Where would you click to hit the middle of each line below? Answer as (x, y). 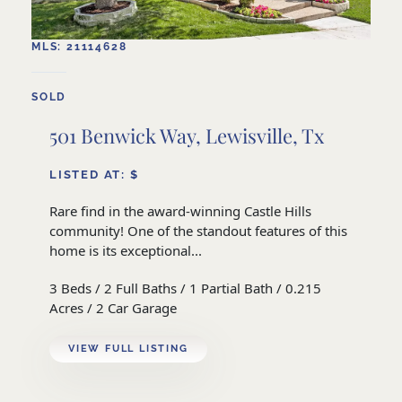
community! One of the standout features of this (198, 231)
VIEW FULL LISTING (128, 349)
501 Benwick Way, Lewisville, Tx (187, 135)
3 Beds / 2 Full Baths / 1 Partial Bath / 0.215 (185, 288)
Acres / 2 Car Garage (113, 308)
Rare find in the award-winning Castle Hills (180, 211)
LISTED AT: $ (94, 175)
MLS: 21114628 (79, 47)
